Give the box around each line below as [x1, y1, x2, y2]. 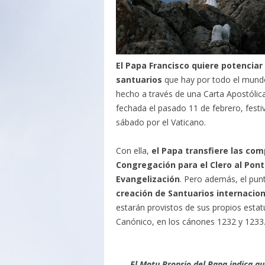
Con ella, [115, 145, 151, 156]
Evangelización [115, 173, 180, 185]
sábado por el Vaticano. [115, 117, 206, 128]
